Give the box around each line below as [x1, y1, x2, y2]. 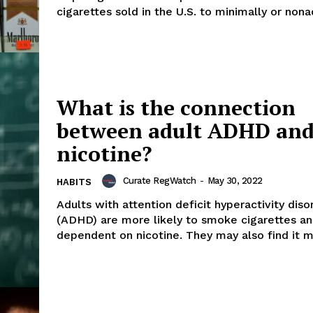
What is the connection [57, 93, 296, 122]
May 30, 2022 [207, 175, 263, 186]
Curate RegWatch [122, 175, 196, 186]
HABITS [57, 176, 92, 187]
